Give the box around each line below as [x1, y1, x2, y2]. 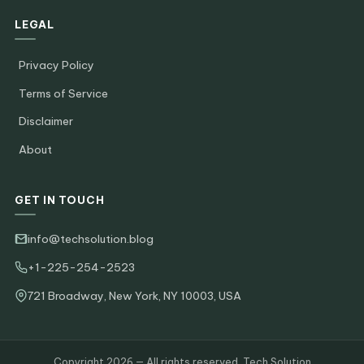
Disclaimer [19, 114, 73, 129]
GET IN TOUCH [15, 193, 105, 206]
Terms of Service [19, 85, 108, 101]
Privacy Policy [19, 58, 94, 73]
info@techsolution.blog [28, 231, 154, 246]
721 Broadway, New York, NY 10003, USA [28, 288, 241, 303]
